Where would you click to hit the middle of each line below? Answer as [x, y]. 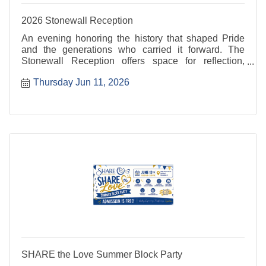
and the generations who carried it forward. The [133, 50]
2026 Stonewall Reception [77, 20]
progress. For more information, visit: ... [102, 83]
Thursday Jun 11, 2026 [81, 82]
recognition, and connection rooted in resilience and [133, 72]
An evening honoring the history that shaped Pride [133, 38]
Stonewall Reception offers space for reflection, [133, 61]
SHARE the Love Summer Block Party [102, 254]
